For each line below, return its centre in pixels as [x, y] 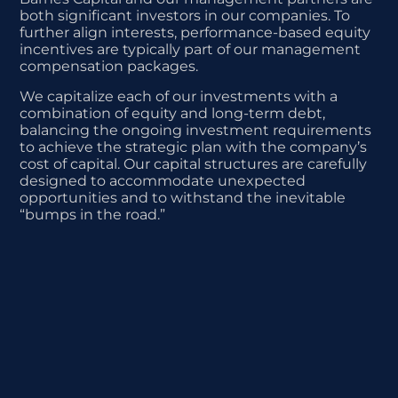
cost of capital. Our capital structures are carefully [194, 163]
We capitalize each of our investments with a [179, 96]
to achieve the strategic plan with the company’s [194, 147]
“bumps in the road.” [93, 214]
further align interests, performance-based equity [195, 33]
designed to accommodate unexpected [163, 180]
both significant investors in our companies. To [185, 16]
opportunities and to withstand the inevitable [183, 197]
